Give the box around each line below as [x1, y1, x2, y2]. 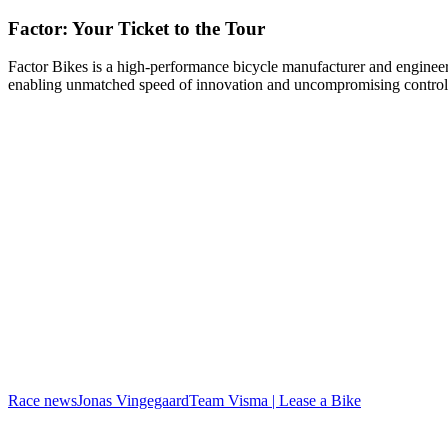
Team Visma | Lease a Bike [189, 392, 361, 410]
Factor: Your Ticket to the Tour [8, 17, 265, 39]
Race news [8, 392, 77, 410]
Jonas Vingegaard [77, 392, 189, 410]
